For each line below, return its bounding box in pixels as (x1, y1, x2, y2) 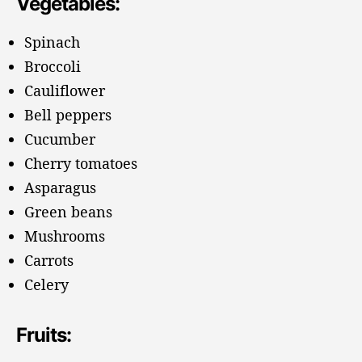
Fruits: (16, 323, 72, 347)
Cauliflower (24, 81, 105, 101)
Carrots (24, 250, 74, 271)
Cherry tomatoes (24, 154, 137, 174)
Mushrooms (24, 226, 105, 246)
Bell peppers (24, 105, 112, 125)
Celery (24, 275, 69, 295)
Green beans (24, 202, 112, 222)
